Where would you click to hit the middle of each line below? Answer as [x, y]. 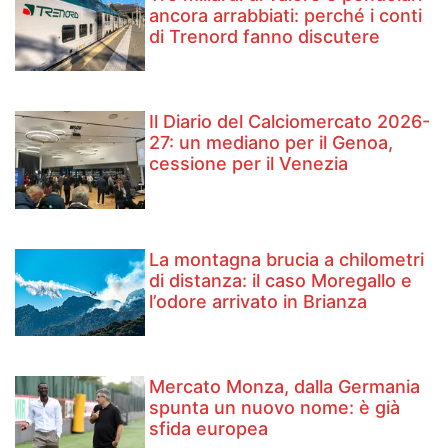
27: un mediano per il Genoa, [271, 142]
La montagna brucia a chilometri [287, 259]
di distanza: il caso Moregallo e [281, 280]
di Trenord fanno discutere [265, 37]
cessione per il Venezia [249, 163]
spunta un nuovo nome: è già [275, 407]
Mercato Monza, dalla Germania [285, 386]
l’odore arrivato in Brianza [258, 301]
